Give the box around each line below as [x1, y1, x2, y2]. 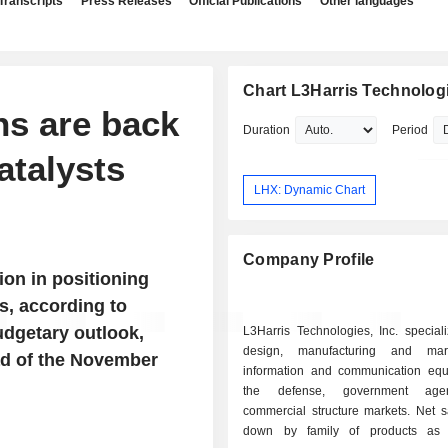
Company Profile [243, 251, 375, 269]
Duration [243, 123, 291, 137]
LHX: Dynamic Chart [254, 182, 366, 197]
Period [392, 123, 429, 137]
